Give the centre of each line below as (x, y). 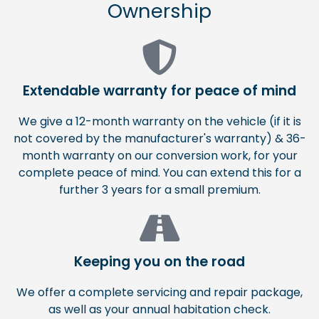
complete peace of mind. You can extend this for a (159, 172)
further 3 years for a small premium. (159, 189)
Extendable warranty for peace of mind (159, 90)
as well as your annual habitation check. (159, 309)
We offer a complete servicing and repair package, (159, 292)
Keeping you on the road (159, 261)
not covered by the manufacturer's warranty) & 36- (159, 138)
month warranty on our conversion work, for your (159, 155)
